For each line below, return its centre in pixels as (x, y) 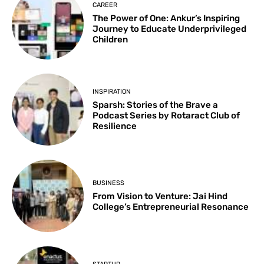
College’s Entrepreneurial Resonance (171, 207)
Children (110, 40)
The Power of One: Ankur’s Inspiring (166, 19)
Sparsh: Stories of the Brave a (156, 105)
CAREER (105, 5)
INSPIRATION (112, 91)
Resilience (115, 126)
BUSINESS (109, 183)
